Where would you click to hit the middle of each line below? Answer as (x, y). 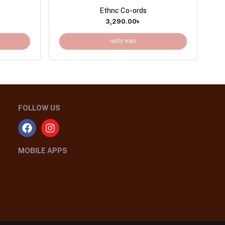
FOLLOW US (39, 108)
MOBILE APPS (43, 151)
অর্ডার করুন (123, 41)
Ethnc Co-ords (123, 10)
